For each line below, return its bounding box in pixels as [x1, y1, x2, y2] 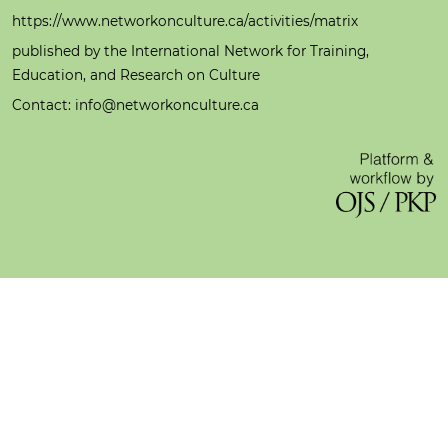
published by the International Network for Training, [12, 42, 369, 59]
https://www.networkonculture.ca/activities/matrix [12, 12, 358, 29]
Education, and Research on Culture [12, 66, 260, 83]
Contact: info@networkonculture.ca [12, 96, 259, 113]
